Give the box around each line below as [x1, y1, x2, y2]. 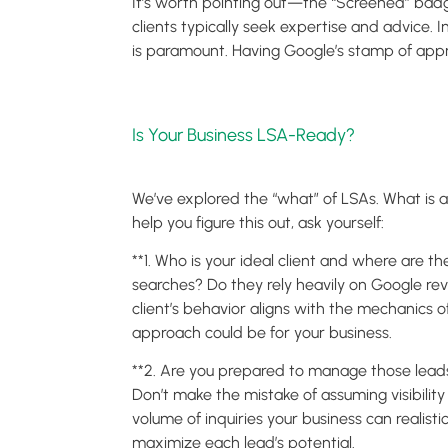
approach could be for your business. [132, 323, 392, 343]
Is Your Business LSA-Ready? [132, 123, 355, 146]
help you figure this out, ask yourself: [132, 212, 384, 232]
